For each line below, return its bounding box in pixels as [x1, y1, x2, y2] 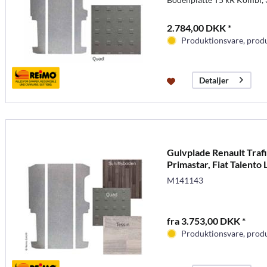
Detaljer [198, 75, 229, 86]
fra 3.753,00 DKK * [166, 215, 246, 226]
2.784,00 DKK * [166, 21, 231, 33]
